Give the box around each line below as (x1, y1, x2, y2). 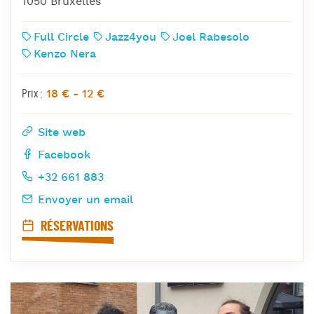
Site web (34, 125, 86, 141)
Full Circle (33, 29, 89, 46)
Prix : (22, 87, 43, 100)
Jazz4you (104, 29, 156, 46)
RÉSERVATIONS (38, 219, 114, 233)
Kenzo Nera (33, 46, 96, 62)
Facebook (34, 147, 90, 163)
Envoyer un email (34, 192, 133, 208)
